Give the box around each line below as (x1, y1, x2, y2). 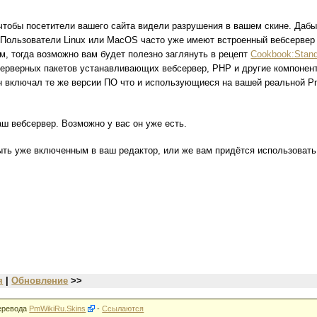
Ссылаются (102, 304, 144, 313)
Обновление (11, 275, 69, 286)
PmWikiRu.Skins (29, 304, 86, 313)
